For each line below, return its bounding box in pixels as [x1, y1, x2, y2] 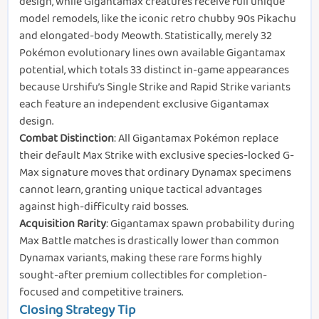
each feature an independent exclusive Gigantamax [19, 95, 269, 114]
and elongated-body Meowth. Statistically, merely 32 [19, 27, 272, 46]
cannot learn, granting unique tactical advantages [19, 181, 262, 199]
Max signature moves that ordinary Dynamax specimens [19, 164, 291, 182]
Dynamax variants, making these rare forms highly [19, 249, 262, 268]
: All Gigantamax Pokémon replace [114, 130, 278, 148]
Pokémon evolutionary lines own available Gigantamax [19, 44, 286, 63]
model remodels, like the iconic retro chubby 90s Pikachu [19, 10, 296, 28]
